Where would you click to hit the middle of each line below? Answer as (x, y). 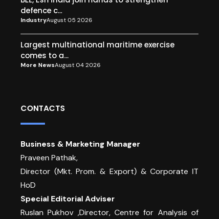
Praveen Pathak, (49, 157)
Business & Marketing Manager (80, 144)
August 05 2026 (69, 20)
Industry (33, 20)
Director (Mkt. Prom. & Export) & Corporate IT (109, 171)
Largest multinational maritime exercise (98, 44)
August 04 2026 (78, 65)
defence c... (41, 10)
